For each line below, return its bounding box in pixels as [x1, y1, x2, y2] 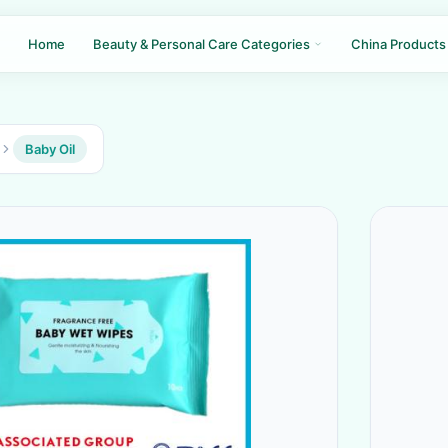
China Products [351, 36, 446, 52]
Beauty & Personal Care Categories [93, 36, 313, 52]
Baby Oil [25, 141, 75, 157]
